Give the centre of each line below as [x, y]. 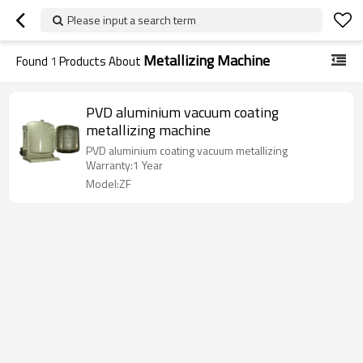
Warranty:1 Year [124, 165]
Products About [100, 61]
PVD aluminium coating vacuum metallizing [187, 150]
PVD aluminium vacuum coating [182, 112]
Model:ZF [109, 184]
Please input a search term [132, 20]
